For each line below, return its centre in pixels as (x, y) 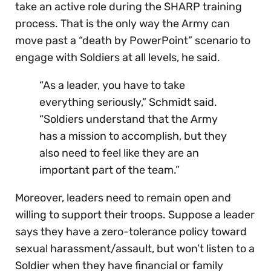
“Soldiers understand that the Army (129, 119)
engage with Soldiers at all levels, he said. (118, 58)
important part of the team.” (109, 170)
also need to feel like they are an (119, 153)
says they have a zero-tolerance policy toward (131, 232)
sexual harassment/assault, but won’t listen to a (135, 249)
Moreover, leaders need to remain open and (123, 198)
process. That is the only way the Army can (122, 24)
